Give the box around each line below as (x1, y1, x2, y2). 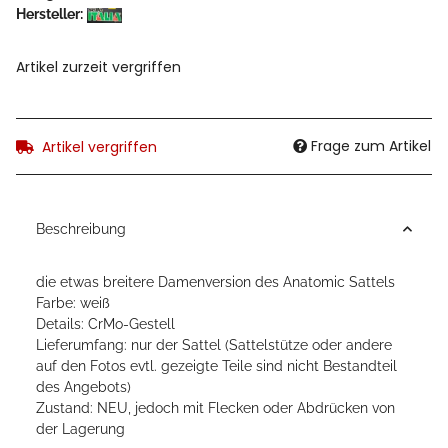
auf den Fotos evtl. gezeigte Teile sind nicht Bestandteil (36, 357, 397, 374)
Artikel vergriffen (42, 136, 157, 157)
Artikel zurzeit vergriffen (16, 56, 181, 77)
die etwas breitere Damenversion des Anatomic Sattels (36, 273, 395, 290)
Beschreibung (36, 220, 126, 237)
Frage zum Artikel (311, 135, 431, 156)
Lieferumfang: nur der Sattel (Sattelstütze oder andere (36, 336, 392, 353)
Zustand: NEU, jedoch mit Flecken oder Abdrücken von (36, 399, 395, 416)
